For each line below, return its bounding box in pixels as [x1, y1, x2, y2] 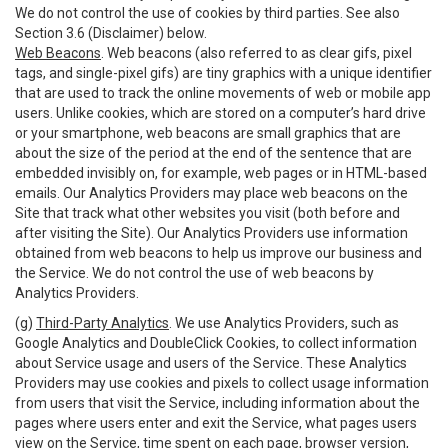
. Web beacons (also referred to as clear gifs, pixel [101, 45, 412, 61]
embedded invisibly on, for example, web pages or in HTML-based [15, 165, 427, 181]
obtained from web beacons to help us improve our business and [15, 245, 422, 261]
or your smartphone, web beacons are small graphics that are [15, 125, 401, 141]
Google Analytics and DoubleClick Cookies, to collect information [15, 335, 417, 351]
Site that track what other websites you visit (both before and [15, 205, 400, 221]
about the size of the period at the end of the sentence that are [15, 145, 412, 161]
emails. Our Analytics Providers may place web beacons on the [15, 185, 408, 201]
